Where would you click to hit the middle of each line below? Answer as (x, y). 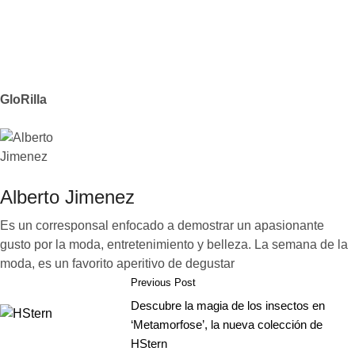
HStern (149, 344)
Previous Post (163, 282)
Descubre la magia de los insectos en (228, 305)
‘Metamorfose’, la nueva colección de (227, 324)
